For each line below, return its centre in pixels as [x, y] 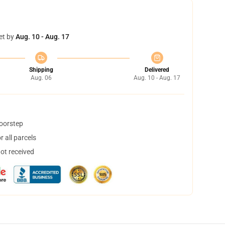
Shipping [41, 70]
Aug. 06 [41, 78]
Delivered [157, 70]
